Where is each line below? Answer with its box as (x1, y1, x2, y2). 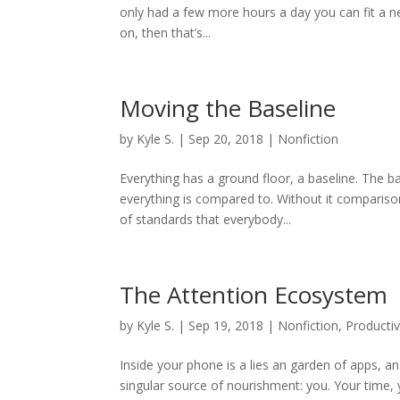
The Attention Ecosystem (120, 279, 388, 311)
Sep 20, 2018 (188, 130, 264, 147)
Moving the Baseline (120, 92, 337, 124)
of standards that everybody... (120, 211, 292, 228)
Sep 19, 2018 (188, 317, 264, 334)
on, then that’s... (120, 24, 212, 41)
